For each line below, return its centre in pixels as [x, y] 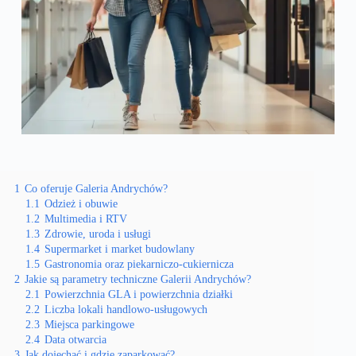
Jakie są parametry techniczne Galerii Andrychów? [138, 279]
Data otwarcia [75, 340]
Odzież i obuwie [81, 204]
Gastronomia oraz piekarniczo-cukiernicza [139, 264]
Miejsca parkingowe [89, 325]
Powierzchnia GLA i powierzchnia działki [139, 294]
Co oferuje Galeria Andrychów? [96, 189]
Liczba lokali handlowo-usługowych [126, 310]
